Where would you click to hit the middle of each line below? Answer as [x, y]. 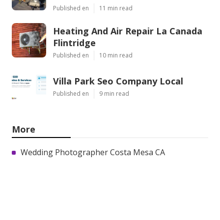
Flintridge [74, 42]
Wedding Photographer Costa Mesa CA [93, 152]
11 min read [116, 8]
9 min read [114, 93]
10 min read [116, 55]
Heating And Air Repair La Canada [128, 31]
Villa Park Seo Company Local [118, 81]
